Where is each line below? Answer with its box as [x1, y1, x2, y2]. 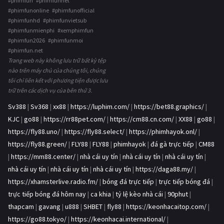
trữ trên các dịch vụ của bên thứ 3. [8, 86, 92, 94]
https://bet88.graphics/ [134, 101, 204, 111]
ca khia [90, 189, 111, 198]
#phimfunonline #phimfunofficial [8, 6, 94, 14]
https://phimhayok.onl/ [129, 126, 197, 136]
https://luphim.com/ [70, 101, 129, 111]
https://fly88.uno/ [8, 126, 60, 136]
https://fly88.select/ [64, 126, 124, 136]
